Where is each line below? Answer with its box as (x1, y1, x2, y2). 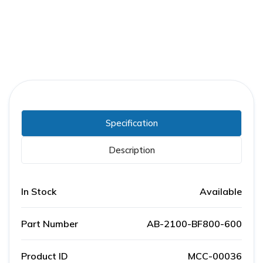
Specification (105, 117, 158, 129)
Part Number (21, 218, 78, 230)
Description (108, 144, 155, 156)
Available (200, 186, 242, 198)
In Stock (21, 186, 56, 198)
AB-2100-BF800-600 (147, 218, 242, 230)
